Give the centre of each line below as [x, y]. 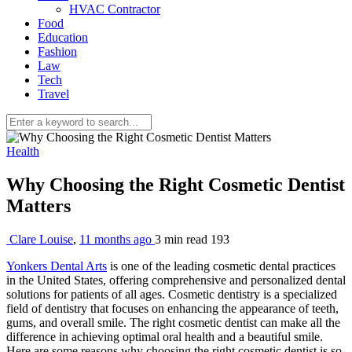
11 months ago [117, 239]
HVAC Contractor [115, 9]
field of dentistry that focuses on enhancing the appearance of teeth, [172, 308]
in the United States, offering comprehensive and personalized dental [176, 280]
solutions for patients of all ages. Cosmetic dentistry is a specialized [172, 294]
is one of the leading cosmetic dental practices [221, 266]
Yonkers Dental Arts [57, 266]
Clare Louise [41, 239]
